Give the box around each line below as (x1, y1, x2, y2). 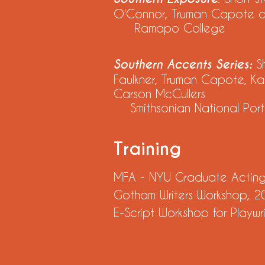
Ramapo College (114, 21, 225, 35)
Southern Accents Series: (114, 57, 256, 72)
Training (114, 138, 181, 160)
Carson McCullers (114, 86, 209, 101)
